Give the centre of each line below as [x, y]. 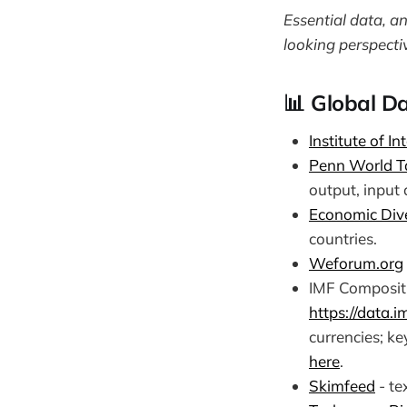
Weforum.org [356, 263]
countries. [343, 238]
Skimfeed [342, 385]
